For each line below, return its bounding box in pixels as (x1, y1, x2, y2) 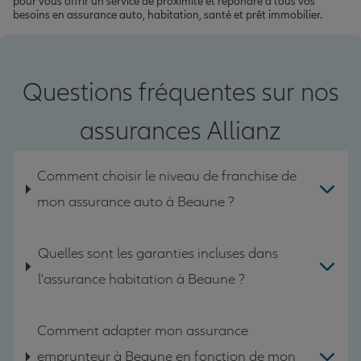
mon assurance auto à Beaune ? (37, 193, 235, 210)
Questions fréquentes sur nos (22, 77, 339, 108)
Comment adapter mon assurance (36, 322, 248, 339)
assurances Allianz (80, 115, 281, 147)
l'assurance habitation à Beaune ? (37, 270, 245, 288)
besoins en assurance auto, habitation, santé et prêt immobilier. (13, 7, 322, 22)
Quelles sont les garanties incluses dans (37, 244, 278, 262)
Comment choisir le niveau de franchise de (37, 167, 297, 185)
